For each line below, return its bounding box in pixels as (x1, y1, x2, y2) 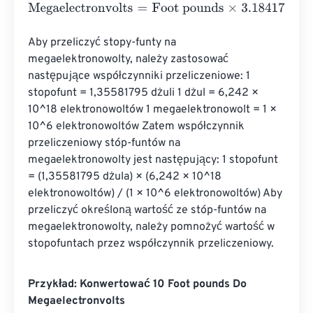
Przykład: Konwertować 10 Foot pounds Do (28, 277, 247, 291)
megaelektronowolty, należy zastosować (28, 52, 231, 66)
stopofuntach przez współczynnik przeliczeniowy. (28, 237, 274, 251)
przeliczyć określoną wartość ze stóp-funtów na (28, 203, 269, 217)
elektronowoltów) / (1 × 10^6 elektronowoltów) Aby (28, 187, 285, 201)
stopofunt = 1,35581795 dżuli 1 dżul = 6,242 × (28, 86, 261, 100)
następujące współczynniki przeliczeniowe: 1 (28, 69, 253, 83)
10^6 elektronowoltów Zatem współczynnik (28, 119, 247, 133)
